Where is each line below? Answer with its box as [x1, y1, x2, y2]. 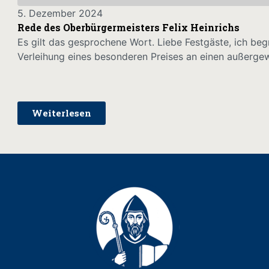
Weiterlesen [31, 106, 91, 119]
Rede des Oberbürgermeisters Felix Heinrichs [17, 21, 240, 34]
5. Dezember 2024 [17, 7, 103, 20]
